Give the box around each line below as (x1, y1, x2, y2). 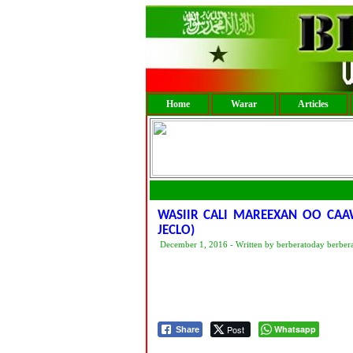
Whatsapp (273, 323, 316, 335)
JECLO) (157, 224, 195, 237)
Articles (297, 98, 329, 110)
